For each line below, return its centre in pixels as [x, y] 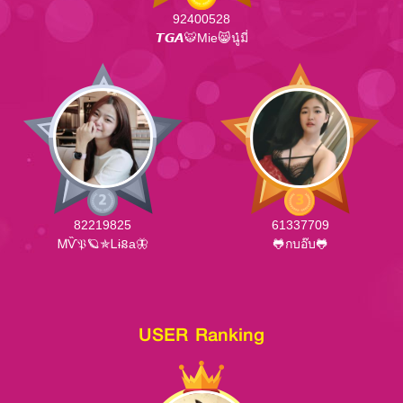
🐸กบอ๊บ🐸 [300, 243]
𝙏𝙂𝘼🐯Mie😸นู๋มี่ [201, 37]
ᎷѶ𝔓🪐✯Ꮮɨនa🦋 [103, 243]
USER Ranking [201, 333]
